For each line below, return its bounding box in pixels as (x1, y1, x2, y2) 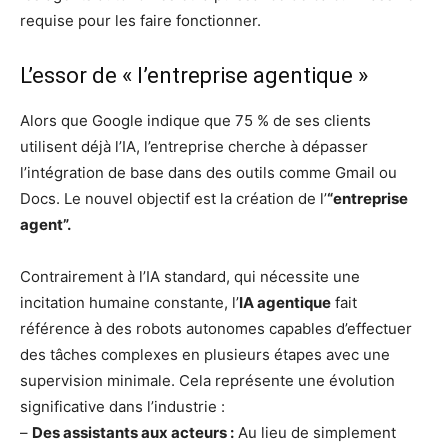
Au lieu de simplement (234, 422, 396, 442)
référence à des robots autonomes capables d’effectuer (20, 318, 412, 338)
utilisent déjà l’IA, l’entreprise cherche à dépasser (20, 136, 368, 156)
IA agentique (239, 292, 331, 312)
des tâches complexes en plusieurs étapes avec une (20, 344, 390, 364)
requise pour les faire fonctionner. (20, 10, 261, 30)
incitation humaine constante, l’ (20, 292, 239, 312)
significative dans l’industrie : (20, 396, 225, 416)
